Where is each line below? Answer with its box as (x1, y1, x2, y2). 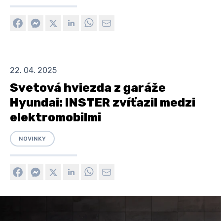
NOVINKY (19, 135, 46, 142)
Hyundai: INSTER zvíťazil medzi (10, 95, 195, 110)
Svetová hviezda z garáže (10, 80, 166, 95)
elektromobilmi (10, 110, 101, 124)
